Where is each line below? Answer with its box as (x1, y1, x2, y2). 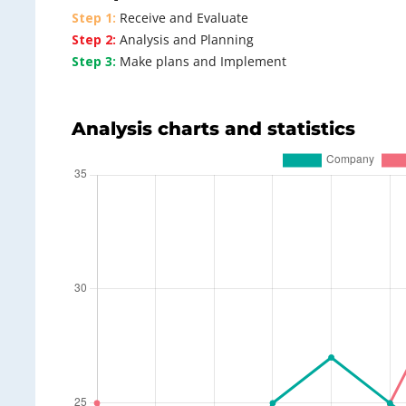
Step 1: (72, 9, 116, 27)
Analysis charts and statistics (72, 118, 355, 140)
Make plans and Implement (116, 53, 286, 71)
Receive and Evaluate (116, 9, 248, 27)
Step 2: (72, 31, 116, 49)
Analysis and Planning (116, 31, 254, 49)
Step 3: (72, 53, 116, 71)
